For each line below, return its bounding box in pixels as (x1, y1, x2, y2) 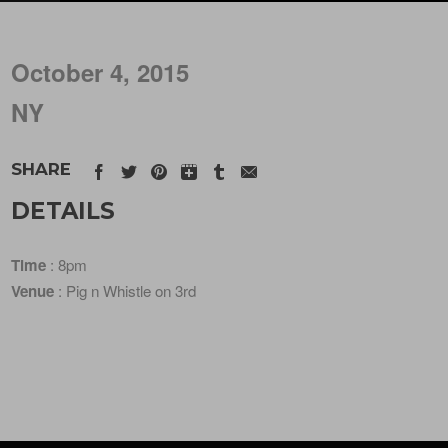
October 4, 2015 (11, 55, 190, 89)
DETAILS (11, 196, 116, 225)
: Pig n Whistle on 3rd (54, 280, 197, 302)
